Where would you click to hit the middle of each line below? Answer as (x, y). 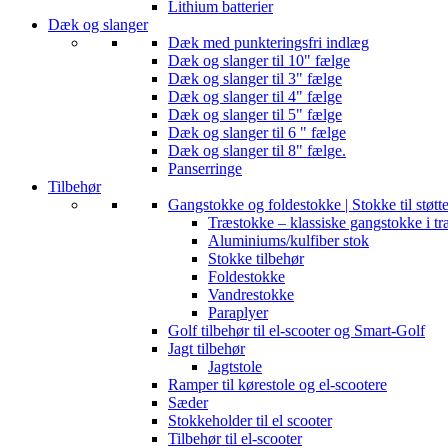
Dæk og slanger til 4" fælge (255, 96)
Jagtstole (235, 366)
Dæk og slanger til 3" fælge (255, 78)
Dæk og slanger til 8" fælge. (257, 150)
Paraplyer (238, 312)
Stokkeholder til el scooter (250, 420)
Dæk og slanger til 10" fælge (259, 60)
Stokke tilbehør (256, 258)
